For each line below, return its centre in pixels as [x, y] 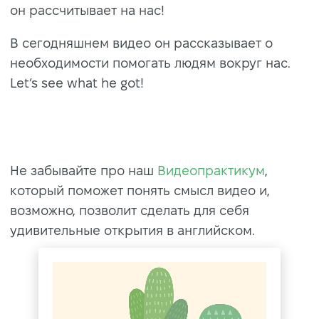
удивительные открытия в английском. [132, 230]
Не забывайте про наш [84, 170]
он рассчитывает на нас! [87, 10]
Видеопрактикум [211, 170]
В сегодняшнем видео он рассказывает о [141, 43]
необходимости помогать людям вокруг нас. [150, 63]
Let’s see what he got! [77, 83]
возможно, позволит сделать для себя [130, 210]
